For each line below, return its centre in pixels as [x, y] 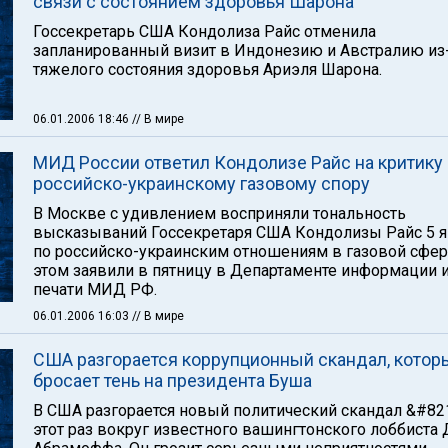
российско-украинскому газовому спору [201, 183]
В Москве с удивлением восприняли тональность [219, 213]
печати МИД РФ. [95, 289]
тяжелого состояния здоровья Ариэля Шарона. [207, 69]
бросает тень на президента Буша [172, 380]
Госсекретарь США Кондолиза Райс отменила [204, 31]
